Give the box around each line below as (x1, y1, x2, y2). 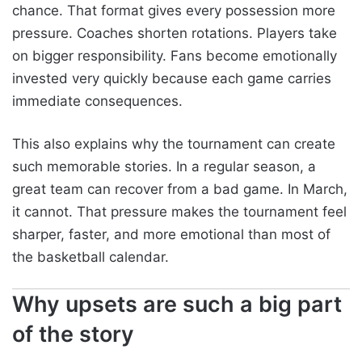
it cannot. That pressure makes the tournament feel (12, 204, 347, 221)
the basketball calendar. (12, 249, 169, 266)
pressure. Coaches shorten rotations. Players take (12, 25, 337, 42)
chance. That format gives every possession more (12, 2, 335, 19)
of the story (12, 321, 134, 348)
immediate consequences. (12, 93, 183, 110)
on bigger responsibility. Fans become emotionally (12, 48, 337, 65)
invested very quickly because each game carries (12, 70, 331, 87)
